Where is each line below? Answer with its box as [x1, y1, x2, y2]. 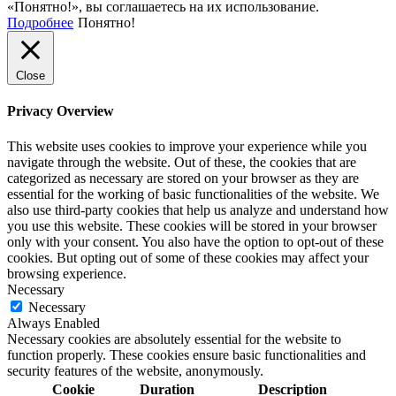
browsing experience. [7, 265, 126, 281]
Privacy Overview [7, 103, 114, 119]
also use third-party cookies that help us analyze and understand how [7, 202, 389, 217]
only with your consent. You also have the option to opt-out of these [7, 233, 384, 249]
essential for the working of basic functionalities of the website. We [7, 186, 379, 202]
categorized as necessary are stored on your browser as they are [7, 170, 359, 186]
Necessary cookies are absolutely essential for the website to [7, 331, 341, 346]
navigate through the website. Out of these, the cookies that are [7, 154, 356, 170]
